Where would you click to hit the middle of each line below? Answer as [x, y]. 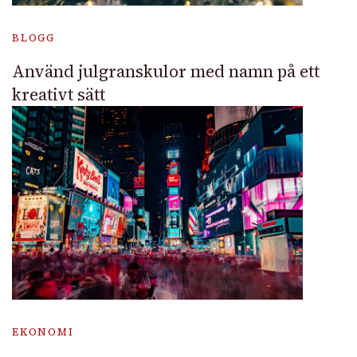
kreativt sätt [59, 94]
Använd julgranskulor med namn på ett [166, 71]
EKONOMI [43, 332]
